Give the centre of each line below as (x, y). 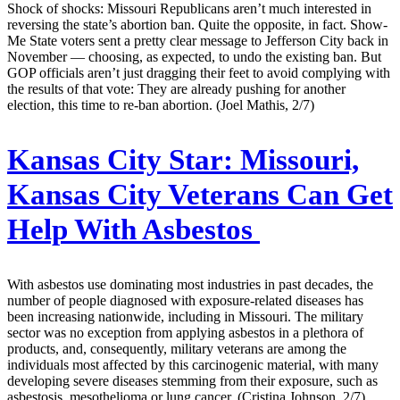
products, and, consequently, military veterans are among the (177, 348)
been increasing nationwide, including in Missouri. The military (185, 316)
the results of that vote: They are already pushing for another (176, 88)
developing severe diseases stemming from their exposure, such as (192, 380)
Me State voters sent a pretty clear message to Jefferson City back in (198, 40)
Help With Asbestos (133, 229)
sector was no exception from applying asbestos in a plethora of (185, 332)
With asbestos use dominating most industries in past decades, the (190, 284)
